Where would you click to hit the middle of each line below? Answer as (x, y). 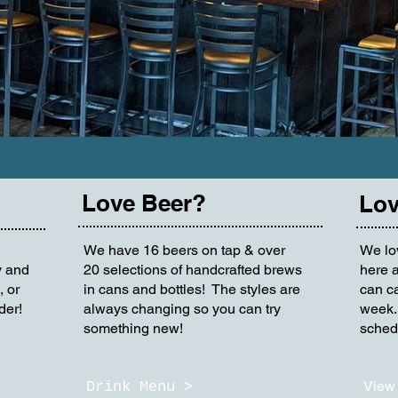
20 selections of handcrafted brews (193, 270)
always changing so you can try (183, 309)
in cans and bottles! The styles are (192, 289)
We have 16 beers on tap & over (185, 250)
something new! (134, 328)
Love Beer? (144, 203)
